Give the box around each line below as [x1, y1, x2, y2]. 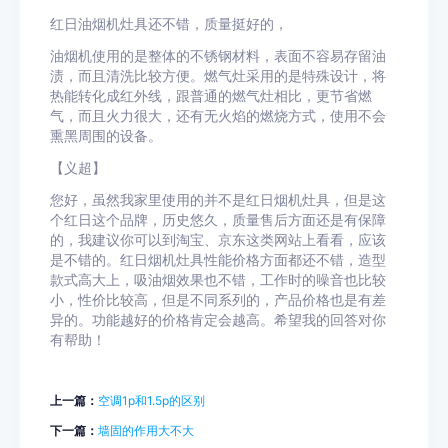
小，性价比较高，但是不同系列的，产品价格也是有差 [50, 292, 386, 308]
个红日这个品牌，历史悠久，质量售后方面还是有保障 [50, 212, 386, 228]
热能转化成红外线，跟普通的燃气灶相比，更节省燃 [50, 88, 372, 104]
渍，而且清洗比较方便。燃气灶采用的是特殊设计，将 [50, 68, 386, 84]
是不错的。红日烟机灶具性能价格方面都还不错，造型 [50, 252, 386, 268]
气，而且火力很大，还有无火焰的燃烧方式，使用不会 [50, 108, 386, 124]
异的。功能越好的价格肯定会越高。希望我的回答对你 [50, 312, 386, 328]
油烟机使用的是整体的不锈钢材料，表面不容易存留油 [50, 48, 386, 64]
